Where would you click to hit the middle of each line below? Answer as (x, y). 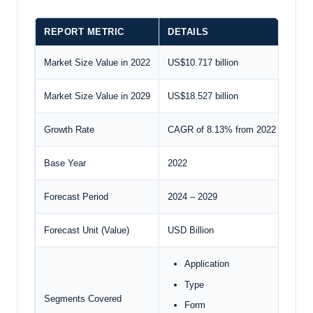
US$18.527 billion (203, 96)
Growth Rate (69, 130)
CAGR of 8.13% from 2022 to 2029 (238, 130)
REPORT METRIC (84, 32)
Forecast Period (76, 197)
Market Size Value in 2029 (97, 96)
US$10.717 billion (203, 63)
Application (207, 264)
